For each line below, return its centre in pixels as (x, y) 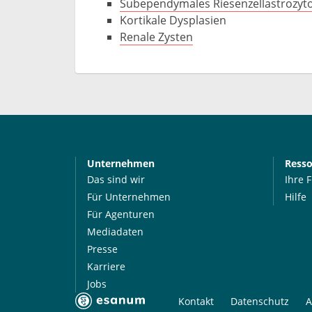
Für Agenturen (120, 214)
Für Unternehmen (128, 197)
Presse (102, 249)
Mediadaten (115, 232)
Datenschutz (259, 301)
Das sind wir (116, 179)
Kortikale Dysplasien (173, 20)
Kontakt (196, 301)
